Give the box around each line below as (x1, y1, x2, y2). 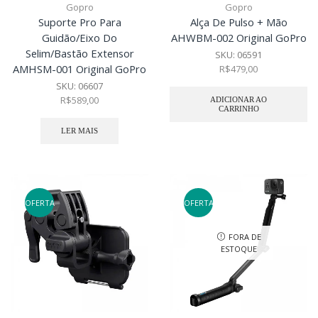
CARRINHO (218, 104, 259, 113)
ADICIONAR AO (210, 94, 267, 104)
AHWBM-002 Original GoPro (170, 30, 307, 45)
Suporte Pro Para (38, 14, 121, 29)
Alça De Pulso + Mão (190, 14, 287, 29)
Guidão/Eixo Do (42, 30, 117, 45)
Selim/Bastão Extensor (25, 45, 134, 60)
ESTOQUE (220, 243, 257, 255)
